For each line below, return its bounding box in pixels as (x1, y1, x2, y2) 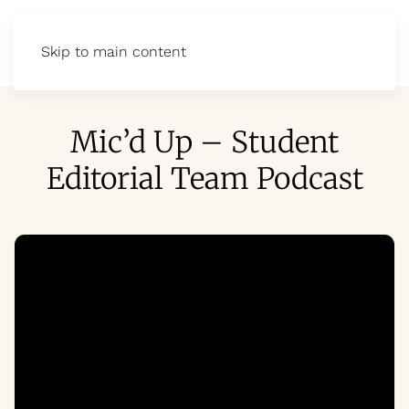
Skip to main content (41, 43, 186, 60)
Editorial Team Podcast (46, 161, 363, 197)
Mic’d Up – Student (70, 124, 339, 161)
